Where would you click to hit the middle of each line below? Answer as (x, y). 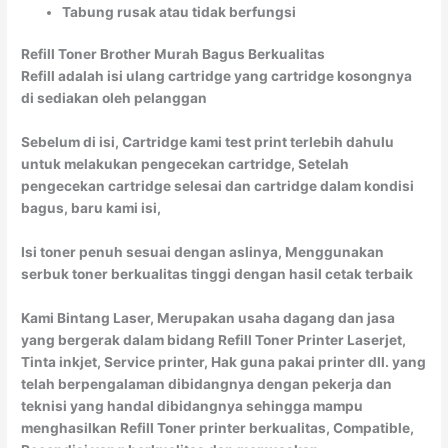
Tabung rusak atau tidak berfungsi (179, 11)
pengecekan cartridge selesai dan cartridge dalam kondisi (218, 186)
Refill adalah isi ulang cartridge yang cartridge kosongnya (217, 76)
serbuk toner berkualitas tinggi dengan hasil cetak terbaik (217, 274)
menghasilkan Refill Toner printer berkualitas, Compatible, (218, 427)
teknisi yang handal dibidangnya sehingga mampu (192, 405)
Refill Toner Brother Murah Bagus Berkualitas (173, 54)
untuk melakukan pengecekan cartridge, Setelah (185, 164)
